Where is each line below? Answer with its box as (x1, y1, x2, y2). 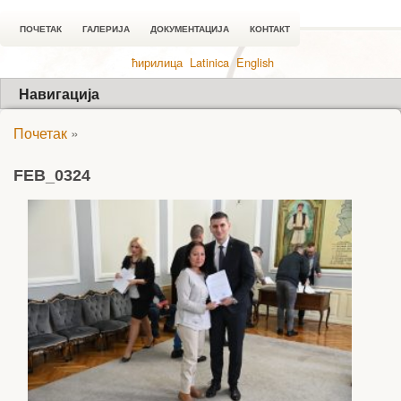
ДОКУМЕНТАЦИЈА (150, 24, 229, 34)
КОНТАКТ (250, 24, 290, 34)
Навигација (19, 83, 99, 104)
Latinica (189, 54, 229, 71)
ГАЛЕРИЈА (82, 24, 130, 34)
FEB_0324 (13, 166, 90, 184)
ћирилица (131, 54, 183, 71)
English (235, 54, 274, 71)
